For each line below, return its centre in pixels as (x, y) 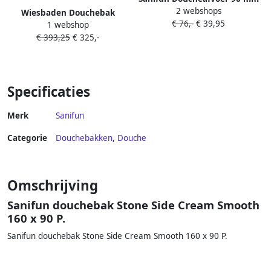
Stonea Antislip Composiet (68, 26)
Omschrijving (53, 186)
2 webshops (198, 11)
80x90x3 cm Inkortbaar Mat (68, 38)
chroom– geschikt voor (198, 12)
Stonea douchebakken (198, 24)
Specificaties (49, 92)
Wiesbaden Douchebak (68, 13)
